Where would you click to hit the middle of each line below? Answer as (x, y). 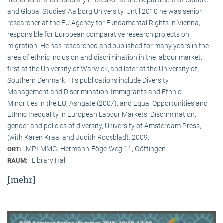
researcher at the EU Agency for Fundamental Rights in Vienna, (104, 23)
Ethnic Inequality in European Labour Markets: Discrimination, (102, 114)
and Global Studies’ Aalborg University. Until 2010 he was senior (105, 11)
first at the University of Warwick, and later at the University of (102, 68)
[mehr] (22, 179)
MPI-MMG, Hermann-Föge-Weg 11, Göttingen (96, 149)
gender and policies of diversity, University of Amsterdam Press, (104, 126)
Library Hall (49, 160)
